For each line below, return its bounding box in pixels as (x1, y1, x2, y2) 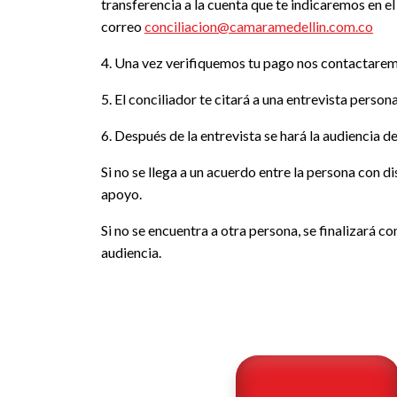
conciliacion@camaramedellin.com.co (144, 17, 373, 35)
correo (101, 17, 144, 35)
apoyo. (101, 184, 142, 202)
